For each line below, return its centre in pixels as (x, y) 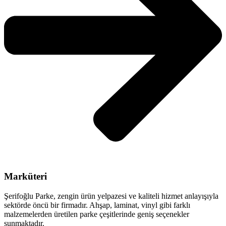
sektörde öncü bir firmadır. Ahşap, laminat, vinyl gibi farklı (97, 205)
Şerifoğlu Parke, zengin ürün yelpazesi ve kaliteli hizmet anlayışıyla (111, 196)
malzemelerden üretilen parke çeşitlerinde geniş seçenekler (97, 214)
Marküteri (25, 177)
